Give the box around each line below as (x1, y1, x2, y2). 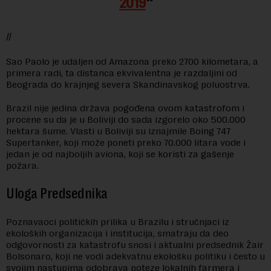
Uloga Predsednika (6, 185, 108, 203)
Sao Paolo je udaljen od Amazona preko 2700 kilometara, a (6, 56, 258, 68)
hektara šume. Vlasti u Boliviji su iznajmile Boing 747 (6, 125, 230, 137)
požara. (6, 160, 39, 172)
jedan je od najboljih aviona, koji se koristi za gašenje (6, 148, 234, 160)
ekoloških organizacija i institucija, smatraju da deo (6, 227, 229, 240)
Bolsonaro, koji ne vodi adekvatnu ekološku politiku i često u (6, 250, 265, 263)
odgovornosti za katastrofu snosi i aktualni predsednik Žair (6, 239, 264, 251)
